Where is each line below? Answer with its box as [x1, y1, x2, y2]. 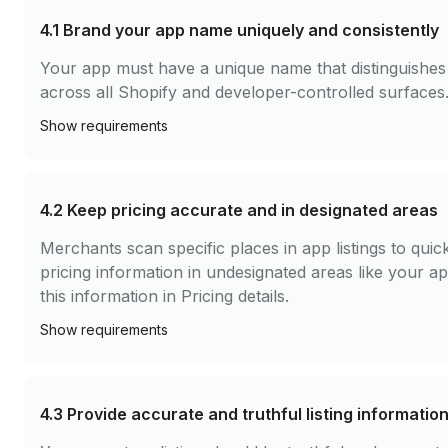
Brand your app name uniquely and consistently [63, 20, 439, 40]
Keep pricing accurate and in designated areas [67, 200, 438, 220]
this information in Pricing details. [40, 286, 289, 306]
